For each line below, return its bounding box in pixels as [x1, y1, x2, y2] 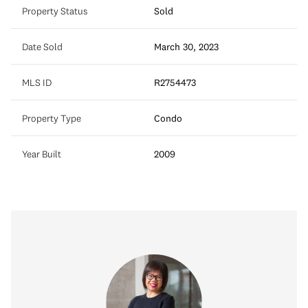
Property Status [22, 4, 87, 17]
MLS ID [22, 76, 52, 89]
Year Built [22, 147, 61, 160]
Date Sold [22, 40, 63, 53]
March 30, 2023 [154, 40, 219, 53]
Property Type [22, 111, 81, 124]
